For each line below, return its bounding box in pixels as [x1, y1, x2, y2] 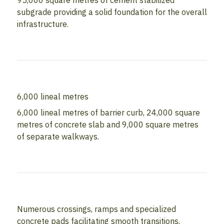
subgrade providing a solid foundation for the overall [17, 7, 207, 17]
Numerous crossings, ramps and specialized [17, 204, 176, 214]
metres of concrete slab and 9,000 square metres [17, 119, 198, 130]
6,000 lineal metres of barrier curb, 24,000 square [17, 107, 200, 118]
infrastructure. [17, 19, 68, 29]
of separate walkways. [17, 131, 99, 142]
